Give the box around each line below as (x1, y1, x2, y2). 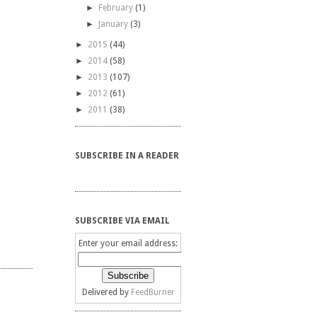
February (98, 3, 133, 13)
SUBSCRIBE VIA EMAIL (75, 216, 171, 226)
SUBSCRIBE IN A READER (75, 151, 180, 161)
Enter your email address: (79, 238, 178, 248)
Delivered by (81, 287, 131, 297)
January (98, 19, 128, 29)
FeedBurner (130, 287, 175, 297)
